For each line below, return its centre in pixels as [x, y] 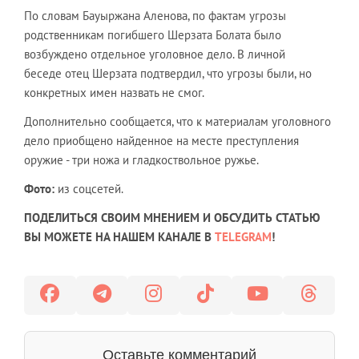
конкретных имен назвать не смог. [114, 92]
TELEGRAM [243, 236]
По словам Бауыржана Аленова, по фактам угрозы [155, 15]
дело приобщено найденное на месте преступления [161, 140]
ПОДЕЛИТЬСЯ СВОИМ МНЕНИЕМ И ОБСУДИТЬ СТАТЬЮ [172, 217]
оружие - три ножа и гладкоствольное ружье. [141, 159]
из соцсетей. [91, 188]
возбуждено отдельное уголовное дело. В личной [155, 54]
